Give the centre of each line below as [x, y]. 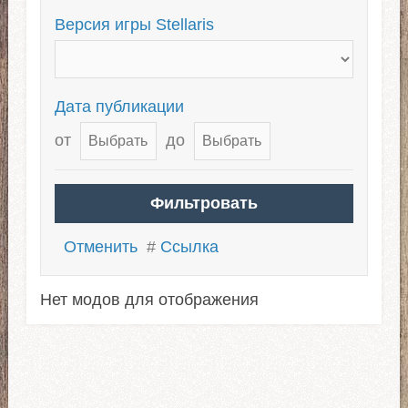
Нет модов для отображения [149, 299]
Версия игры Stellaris [134, 24]
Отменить [100, 246]
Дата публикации [119, 106]
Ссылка [189, 246]
